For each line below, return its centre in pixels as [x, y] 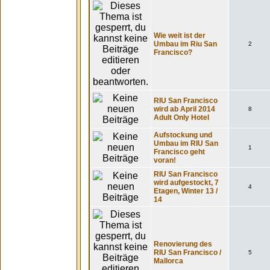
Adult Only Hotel [181, 118]
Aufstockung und [183, 135]
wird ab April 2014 [184, 109]
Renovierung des [183, 244]
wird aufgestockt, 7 [186, 183]
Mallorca [168, 261]
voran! [165, 160]
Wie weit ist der [180, 36]
